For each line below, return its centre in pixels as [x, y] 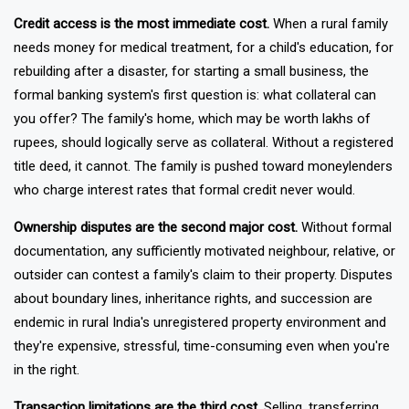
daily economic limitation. [89, 10]
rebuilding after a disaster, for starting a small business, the [191, 95]
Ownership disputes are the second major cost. [156, 252]
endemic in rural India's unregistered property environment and [200, 346]
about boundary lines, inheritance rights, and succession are [193, 323]
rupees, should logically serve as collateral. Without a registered [204, 167]
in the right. [47, 394]
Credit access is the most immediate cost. [142, 48]
